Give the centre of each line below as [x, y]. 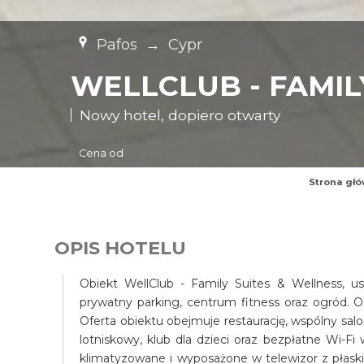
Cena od [102, 153]
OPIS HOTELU [121, 247]
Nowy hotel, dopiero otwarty [180, 115]
